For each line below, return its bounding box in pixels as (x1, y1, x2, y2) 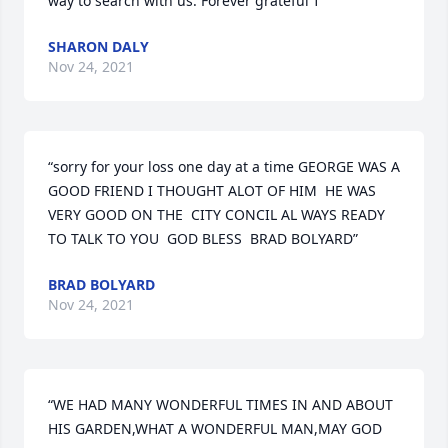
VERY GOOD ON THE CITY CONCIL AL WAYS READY (48, 205, 385, 224)
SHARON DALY (48, 37, 149, 56)
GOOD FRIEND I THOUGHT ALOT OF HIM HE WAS (48, 181, 376, 200)
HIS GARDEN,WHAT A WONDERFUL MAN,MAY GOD (48, 419, 382, 438)
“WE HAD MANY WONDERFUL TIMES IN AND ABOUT (48, 395, 393, 414)
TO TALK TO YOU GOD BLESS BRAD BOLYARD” (48, 229, 358, 248)
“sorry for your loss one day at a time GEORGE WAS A (48, 157, 400, 176)
